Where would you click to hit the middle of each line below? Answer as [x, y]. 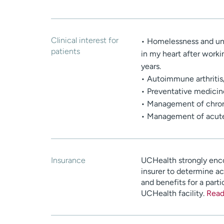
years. [151, 66]
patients [65, 51]
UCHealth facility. [174, 193]
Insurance [68, 160]
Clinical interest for [85, 40]
